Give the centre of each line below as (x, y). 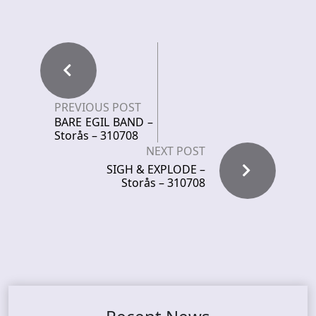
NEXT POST (176, 151)
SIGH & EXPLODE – (156, 170)
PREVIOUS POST (98, 108)
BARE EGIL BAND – (104, 122)
